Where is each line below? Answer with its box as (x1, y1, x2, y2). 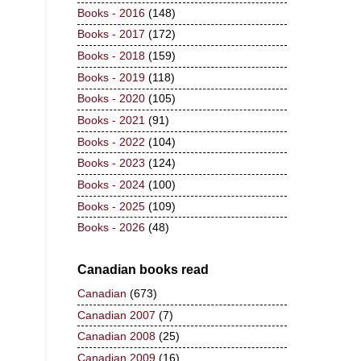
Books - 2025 (77, 200, 145, 213)
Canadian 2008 (77, 330, 156, 343)
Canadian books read (77, 263, 209, 277)
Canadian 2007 (77, 309, 156, 322)
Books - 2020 (77, 93, 145, 106)
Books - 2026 (77, 222, 145, 234)
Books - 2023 (77, 157, 145, 170)
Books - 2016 (77, 6, 145, 19)
